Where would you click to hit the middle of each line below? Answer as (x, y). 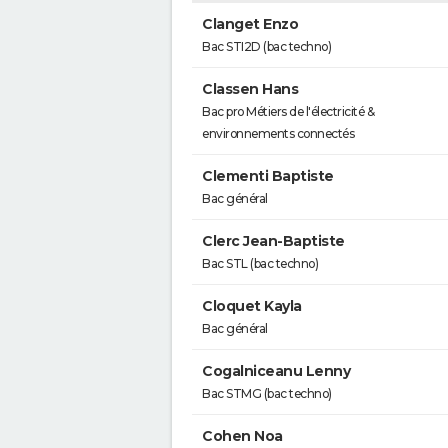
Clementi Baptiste (268, 176)
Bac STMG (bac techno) (267, 393)
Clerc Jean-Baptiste (273, 241)
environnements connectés (278, 133)
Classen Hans (250, 89)
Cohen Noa (242, 436)
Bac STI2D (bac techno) (266, 46)
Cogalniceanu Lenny (276, 371)
